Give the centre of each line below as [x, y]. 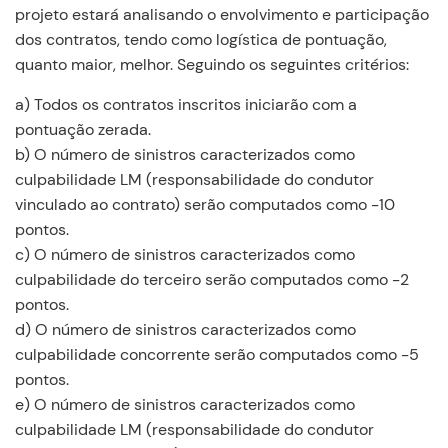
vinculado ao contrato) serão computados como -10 [205, 204]
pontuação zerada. [83, 129]
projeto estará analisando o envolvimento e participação [222, 14]
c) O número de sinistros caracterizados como [185, 254]
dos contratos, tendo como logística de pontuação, [201, 39]
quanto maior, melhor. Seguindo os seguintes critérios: [212, 64]
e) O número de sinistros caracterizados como [185, 404]
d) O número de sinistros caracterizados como [185, 329]
